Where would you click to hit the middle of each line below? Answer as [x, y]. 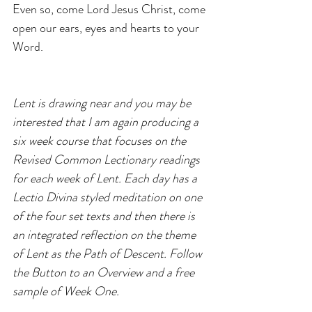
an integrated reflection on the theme [106, 235]
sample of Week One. [66, 291]
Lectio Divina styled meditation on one [109, 197]
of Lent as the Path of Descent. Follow [109, 254]
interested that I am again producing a [107, 122]
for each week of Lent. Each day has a [106, 179]
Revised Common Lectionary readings [108, 160]
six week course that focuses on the [101, 141]
